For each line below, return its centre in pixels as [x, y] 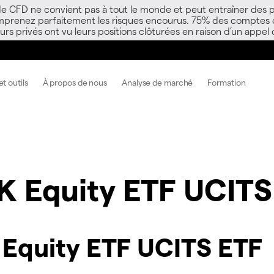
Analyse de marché [157, 82]
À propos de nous [75, 82]
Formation [227, 82]
